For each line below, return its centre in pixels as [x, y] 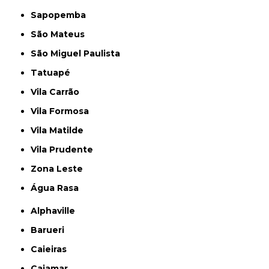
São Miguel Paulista [79, 53]
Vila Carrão [58, 92]
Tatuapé [54, 73]
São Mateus [61, 34]
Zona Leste [60, 169]
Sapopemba [62, 15]
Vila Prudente [65, 150]
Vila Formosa [63, 111]
